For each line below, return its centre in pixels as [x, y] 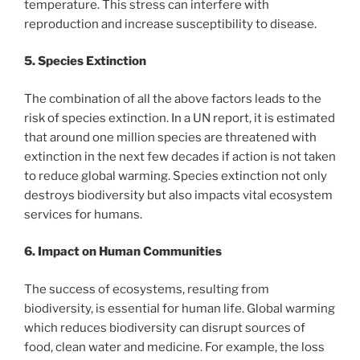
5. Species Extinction [85, 61]
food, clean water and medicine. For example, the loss [174, 347]
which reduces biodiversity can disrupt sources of [165, 327]
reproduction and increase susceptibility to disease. [170, 24]
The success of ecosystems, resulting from [147, 289]
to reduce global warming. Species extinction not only [176, 176]
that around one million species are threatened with [170, 137]
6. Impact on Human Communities [123, 252]
